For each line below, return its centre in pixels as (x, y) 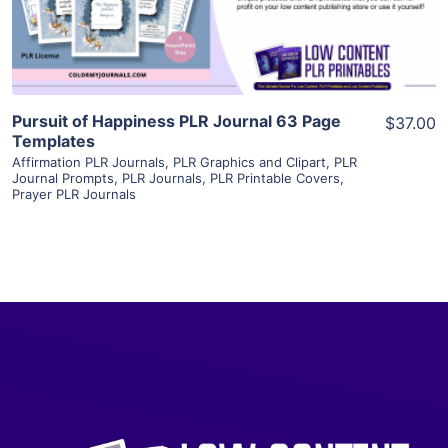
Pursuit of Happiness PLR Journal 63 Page (176, 120)
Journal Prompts (63, 177)
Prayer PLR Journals (74, 193)
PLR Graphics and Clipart (249, 161)
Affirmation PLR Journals (88, 161)
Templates (53, 140)
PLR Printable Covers (275, 177)
